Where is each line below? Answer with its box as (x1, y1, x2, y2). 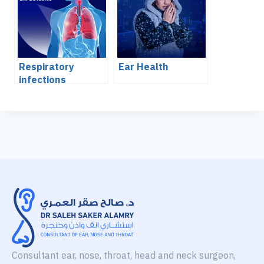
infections (19, 72, 66, 87)
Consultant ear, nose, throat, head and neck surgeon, (12, 248, 236, 263)
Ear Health (118, 59, 169, 74)
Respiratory (19, 59, 74, 74)
